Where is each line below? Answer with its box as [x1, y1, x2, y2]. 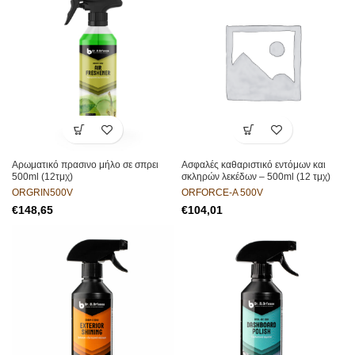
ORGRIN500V [12, 187, 73, 198]
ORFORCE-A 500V [181, 187, 263, 198]
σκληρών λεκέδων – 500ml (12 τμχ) [181, 171, 330, 182]
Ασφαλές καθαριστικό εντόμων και [181, 159, 326, 170]
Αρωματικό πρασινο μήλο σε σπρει [12, 159, 158, 170]
